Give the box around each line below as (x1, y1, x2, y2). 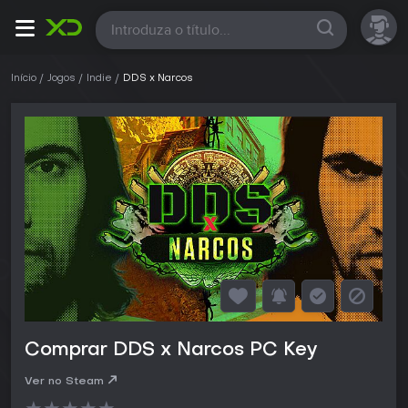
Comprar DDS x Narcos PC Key (25, 342, 317, 361)
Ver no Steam (25, 376, 104, 388)
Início (11, 74, 36, 84)
